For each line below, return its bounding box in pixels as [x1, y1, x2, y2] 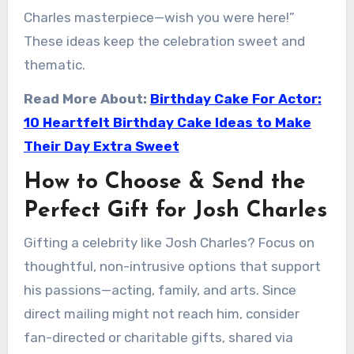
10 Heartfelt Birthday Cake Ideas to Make [23, 115, 311, 130]
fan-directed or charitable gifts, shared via [23, 329, 293, 345]
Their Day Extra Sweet [23, 138, 179, 154]
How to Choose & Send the [23, 171, 306, 194]
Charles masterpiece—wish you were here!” [23, 9, 295, 25]
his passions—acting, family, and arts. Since [23, 281, 296, 298]
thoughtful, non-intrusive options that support [23, 258, 321, 274]
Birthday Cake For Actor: [149, 91, 322, 107]
